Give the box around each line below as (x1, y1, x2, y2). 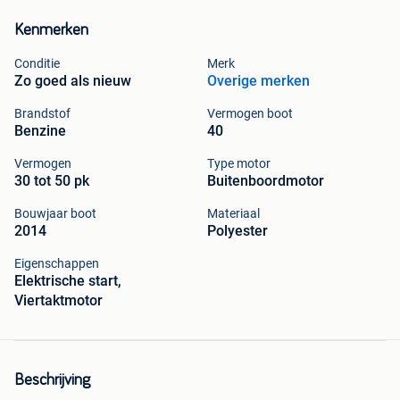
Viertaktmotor (14, 291, 103, 309)
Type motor (207, 155, 271, 171)
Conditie (14, 55, 60, 71)
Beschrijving (14, 371, 90, 388)
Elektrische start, (14, 271, 121, 289)
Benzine (14, 121, 66, 139)
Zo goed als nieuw (14, 71, 131, 89)
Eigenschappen (14, 255, 99, 271)
